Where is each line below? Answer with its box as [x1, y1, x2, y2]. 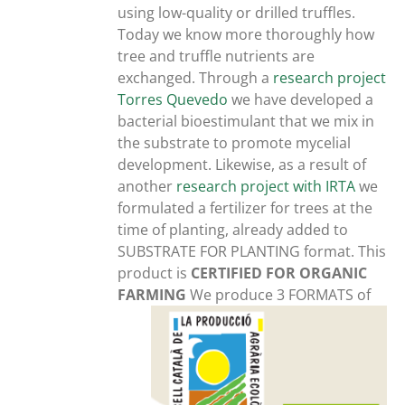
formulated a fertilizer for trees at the [118, 198, 373, 219]
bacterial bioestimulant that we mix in [118, 111, 375, 132]
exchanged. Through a [118, 68, 274, 89]
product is [118, 263, 192, 284]
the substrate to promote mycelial [118, 133, 352, 154]
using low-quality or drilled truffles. [118, 3, 356, 24]
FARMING [118, 285, 191, 306]
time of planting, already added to [118, 220, 349, 240]
